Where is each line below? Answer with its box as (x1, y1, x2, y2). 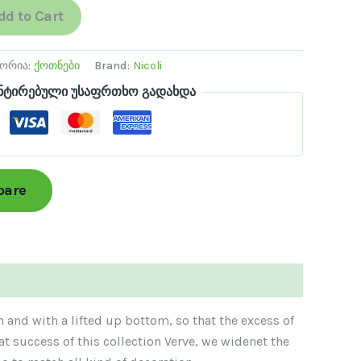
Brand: (94, 58, 133, 73)
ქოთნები (34, 58, 80, 73)
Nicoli (133, 58, 162, 73)
